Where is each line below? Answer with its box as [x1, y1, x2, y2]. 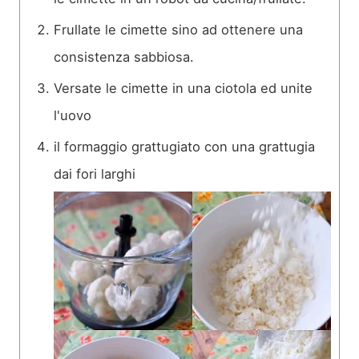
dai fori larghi [54, 166, 135, 183]
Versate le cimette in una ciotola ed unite [54, 80, 313, 97]
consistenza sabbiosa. [54, 49, 194, 66]
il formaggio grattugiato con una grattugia [54, 139, 315, 155]
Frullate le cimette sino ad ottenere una [54, 22, 303, 38]
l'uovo [54, 107, 91, 124]
